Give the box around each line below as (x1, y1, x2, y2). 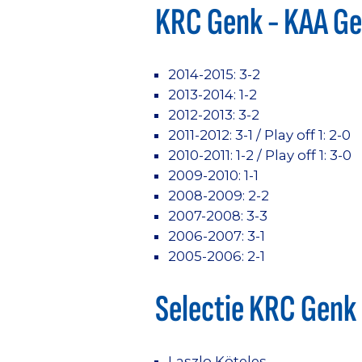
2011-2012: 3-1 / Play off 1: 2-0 (168, 126, 351, 143)
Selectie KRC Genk (155, 286, 356, 332)
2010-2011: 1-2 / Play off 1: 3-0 (168, 146, 351, 163)
